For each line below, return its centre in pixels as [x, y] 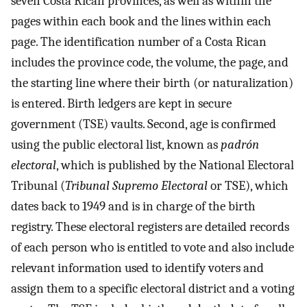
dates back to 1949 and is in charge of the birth [133, 206]
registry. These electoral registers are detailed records [150, 226]
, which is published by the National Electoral [175, 165]
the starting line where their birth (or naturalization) [152, 83]
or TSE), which [248, 185]
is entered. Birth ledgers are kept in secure [121, 103]
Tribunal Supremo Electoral [136, 185]
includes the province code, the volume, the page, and [150, 62]
